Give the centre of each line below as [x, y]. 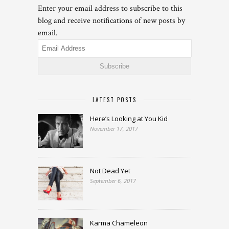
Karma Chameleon [119, 223]
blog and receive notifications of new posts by [111, 21]
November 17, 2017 [114, 129]
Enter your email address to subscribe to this [110, 9]
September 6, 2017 [113, 181]
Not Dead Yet [110, 171]
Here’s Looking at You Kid [129, 119]
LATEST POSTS [114, 100]
